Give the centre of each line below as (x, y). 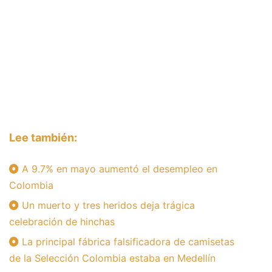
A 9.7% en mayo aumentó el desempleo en (118, 169)
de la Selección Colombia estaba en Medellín (112, 258)
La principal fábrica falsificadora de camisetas (127, 242)
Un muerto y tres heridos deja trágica (107, 206)
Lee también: (43, 138)
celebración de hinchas (62, 222)
